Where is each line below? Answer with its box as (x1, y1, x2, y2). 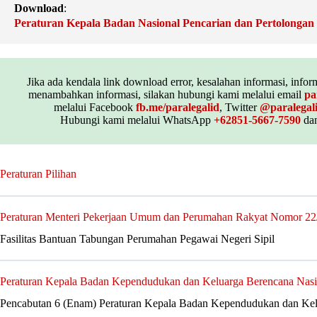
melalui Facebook (54, 100, 136, 113)
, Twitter (219, 100, 260, 113)
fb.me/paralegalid (136, 100, 219, 113)
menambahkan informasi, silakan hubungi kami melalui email (28, 88, 304, 100)
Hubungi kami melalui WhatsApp (59, 113, 214, 126)
